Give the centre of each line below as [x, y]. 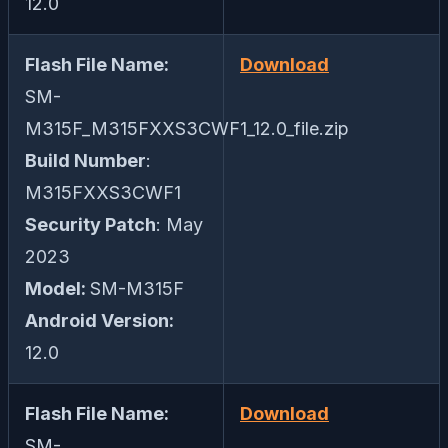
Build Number [85, 161]
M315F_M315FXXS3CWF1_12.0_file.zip [187, 129]
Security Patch [90, 225]
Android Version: [99, 321]
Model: [57, 289]
